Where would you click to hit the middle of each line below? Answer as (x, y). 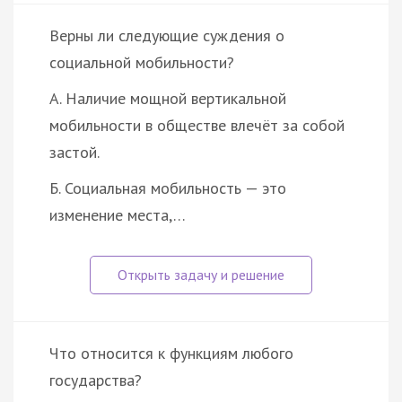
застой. (74, 152)
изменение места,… (118, 214)
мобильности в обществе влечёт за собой (197, 125)
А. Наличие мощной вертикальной (168, 98)
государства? (96, 380)
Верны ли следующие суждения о (167, 35)
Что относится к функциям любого (171, 353)
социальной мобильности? (142, 62)
